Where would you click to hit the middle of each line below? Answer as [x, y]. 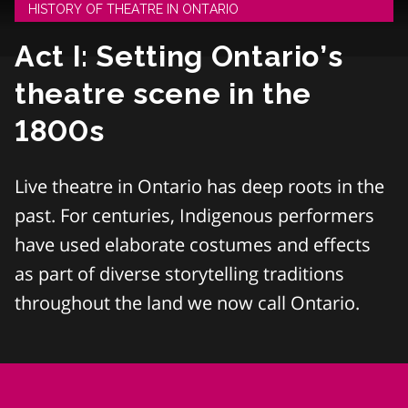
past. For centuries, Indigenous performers [194, 215]
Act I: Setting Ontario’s [179, 56]
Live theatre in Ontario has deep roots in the [199, 186]
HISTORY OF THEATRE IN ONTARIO [133, 9]
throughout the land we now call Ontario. [187, 303]
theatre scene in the [163, 94]
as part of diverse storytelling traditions [179, 274]
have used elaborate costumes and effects [193, 245]
